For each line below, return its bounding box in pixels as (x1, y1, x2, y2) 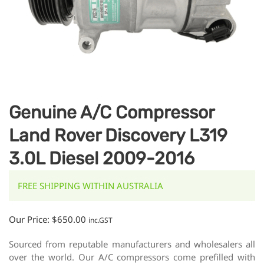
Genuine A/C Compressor (9, 101, 214, 123)
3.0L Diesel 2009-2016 (9, 147, 194, 169)
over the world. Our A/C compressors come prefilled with (9, 250, 255, 263)
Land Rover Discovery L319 (9, 124, 227, 146)
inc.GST (88, 214, 113, 225)
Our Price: (9, 213, 52, 225)
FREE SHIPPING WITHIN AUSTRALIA (18, 179, 163, 192)
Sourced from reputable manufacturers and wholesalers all (9, 237, 255, 250)
